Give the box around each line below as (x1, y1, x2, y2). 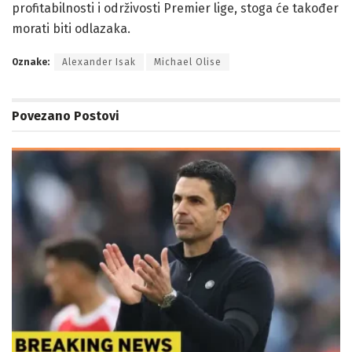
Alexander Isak (62, 56, 136, 68)
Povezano (12, 108, 71, 123)
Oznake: (12, 56, 49, 68)
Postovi (71, 108, 119, 123)
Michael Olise (154, 56, 222, 68)
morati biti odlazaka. (12, 20, 130, 36)
